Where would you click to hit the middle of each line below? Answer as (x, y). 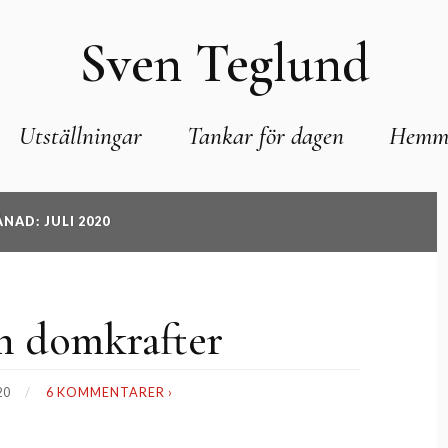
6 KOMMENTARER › (110, 392)
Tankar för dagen (265, 135)
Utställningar (80, 135)
